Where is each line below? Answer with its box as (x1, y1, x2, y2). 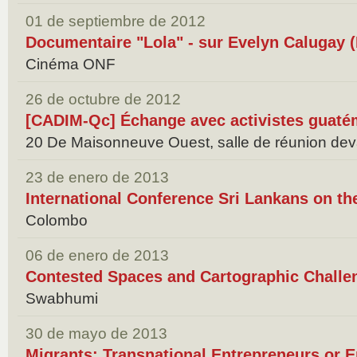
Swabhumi (25, 290, 98, 307)
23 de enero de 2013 (25, 169, 169, 186)
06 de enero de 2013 (25, 247, 169, 264)
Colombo (25, 212, 88, 229)
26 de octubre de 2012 (25, 91, 181, 108)
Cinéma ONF (25, 56, 116, 73)
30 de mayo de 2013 (25, 325, 167, 342)
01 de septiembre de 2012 (25, 13, 206, 29)
